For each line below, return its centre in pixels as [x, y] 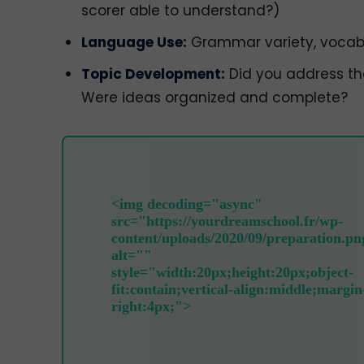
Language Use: [134, 42]
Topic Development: [153, 74]
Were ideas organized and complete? [214, 97]
